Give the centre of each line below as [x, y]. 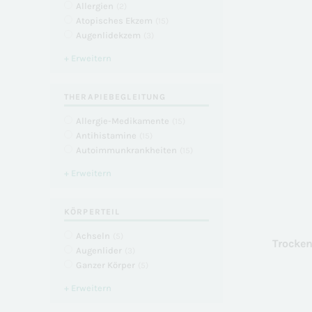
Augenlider [99, 250]
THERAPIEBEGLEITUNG [115, 97]
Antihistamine [106, 135]
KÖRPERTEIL [92, 212]
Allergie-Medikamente [123, 121]
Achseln [93, 236]
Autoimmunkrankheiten [126, 150]
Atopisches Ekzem [114, 21]
